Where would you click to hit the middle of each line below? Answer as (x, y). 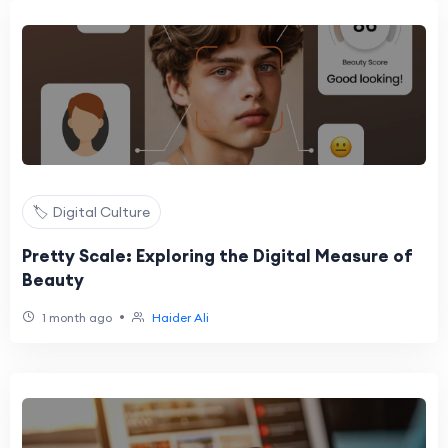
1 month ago (75, 317)
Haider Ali (180, 317)
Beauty (53, 280)
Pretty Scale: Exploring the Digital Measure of (217, 256)
